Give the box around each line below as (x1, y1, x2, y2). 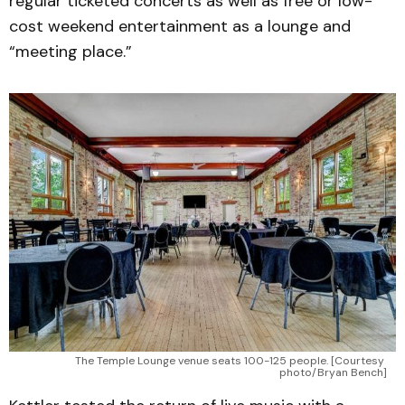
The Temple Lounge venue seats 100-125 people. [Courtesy (75, 353, 384, 368)
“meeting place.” (9, 41, 132, 63)
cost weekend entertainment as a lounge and (9, 15, 351, 38)
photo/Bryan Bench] (279, 364, 387, 380)
